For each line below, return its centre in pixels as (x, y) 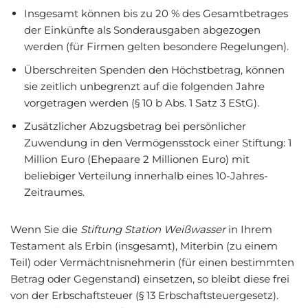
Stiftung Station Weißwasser (153, 229)
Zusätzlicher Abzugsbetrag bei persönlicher (135, 126)
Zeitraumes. (54, 192)
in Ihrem (249, 229)
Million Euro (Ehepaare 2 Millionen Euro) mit (137, 159)
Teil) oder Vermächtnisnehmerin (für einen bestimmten (152, 262)
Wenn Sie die (45, 229)
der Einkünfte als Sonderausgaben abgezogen (142, 30)
